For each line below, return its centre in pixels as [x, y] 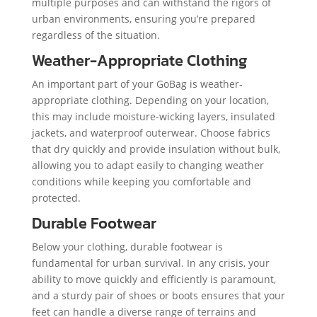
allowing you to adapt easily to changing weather [148, 166]
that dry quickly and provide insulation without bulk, [156, 149]
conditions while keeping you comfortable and [141, 182]
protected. [56, 198]
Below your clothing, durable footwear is [127, 247]
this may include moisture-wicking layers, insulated [153, 117]
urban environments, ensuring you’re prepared [143, 19]
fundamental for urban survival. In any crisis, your [150, 263]
